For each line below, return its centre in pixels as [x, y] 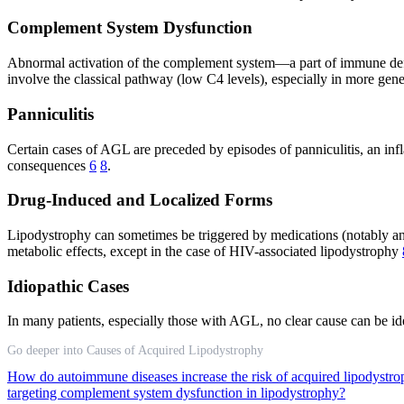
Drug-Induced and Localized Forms [140, 200]
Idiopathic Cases [68, 286]
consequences [48, 165]
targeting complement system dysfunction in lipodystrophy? [176, 393]
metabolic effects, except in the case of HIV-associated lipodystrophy [205, 251]
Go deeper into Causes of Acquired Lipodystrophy [135, 351]
